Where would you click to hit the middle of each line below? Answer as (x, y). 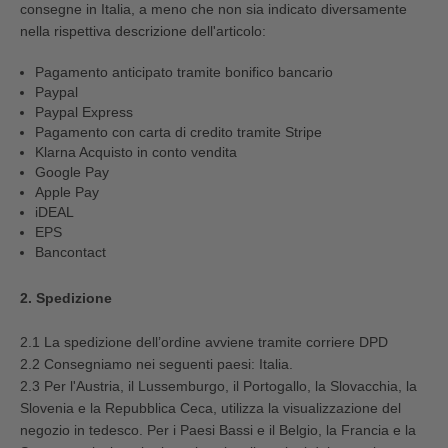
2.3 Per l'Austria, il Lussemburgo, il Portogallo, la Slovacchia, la (218, 385)
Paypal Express (84, 111)
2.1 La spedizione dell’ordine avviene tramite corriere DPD (204, 341)
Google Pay (72, 171)
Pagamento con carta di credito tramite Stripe (178, 131)
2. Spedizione (66, 297)
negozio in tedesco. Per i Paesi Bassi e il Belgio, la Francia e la (218, 429)
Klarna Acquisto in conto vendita (136, 151)
